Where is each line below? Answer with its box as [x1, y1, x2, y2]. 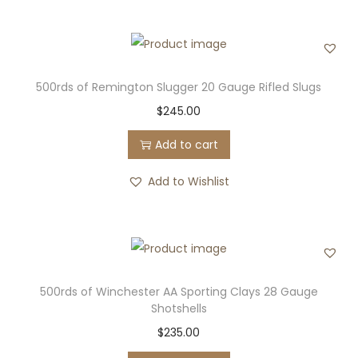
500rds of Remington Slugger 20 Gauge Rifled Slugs [36, 79, 322, 96]
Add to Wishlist [148, 173, 230, 190]
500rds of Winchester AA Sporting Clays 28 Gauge [39, 284, 318, 300]
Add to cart [154, 137, 218, 153]
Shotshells [150, 300, 207, 317]
